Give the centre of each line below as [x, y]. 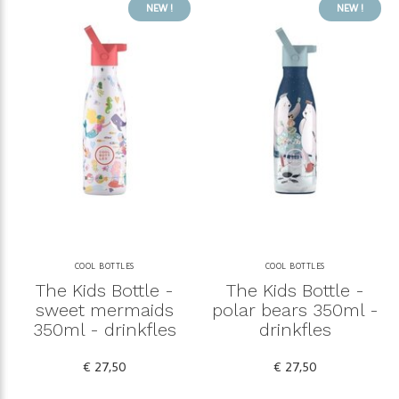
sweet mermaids [104, 310]
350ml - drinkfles [104, 330]
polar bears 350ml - [295, 310]
